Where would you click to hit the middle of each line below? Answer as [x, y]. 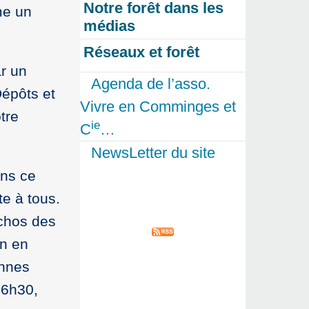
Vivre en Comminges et [158, 107]
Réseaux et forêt [141, 52]
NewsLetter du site [153, 153]
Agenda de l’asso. [151, 84]
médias [109, 26]
